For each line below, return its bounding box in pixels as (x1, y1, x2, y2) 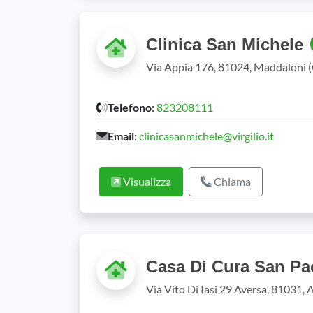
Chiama (212, 175, 251, 188)
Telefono (108, 101, 152, 114)
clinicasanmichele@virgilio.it (139, 129, 274, 143)
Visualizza (121, 175, 171, 188)
